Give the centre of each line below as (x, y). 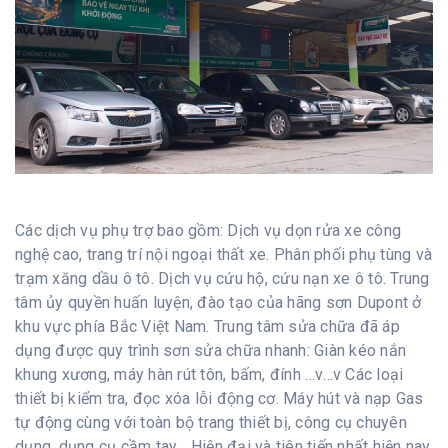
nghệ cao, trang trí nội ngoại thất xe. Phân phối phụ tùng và (223, 255)
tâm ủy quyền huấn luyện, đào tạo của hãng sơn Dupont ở (218, 303)
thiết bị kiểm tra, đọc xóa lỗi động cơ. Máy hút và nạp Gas (219, 399)
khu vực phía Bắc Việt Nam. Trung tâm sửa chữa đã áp (207, 327)
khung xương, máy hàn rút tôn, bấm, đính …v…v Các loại (209, 375)
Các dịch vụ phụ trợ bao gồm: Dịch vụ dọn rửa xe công (208, 231)
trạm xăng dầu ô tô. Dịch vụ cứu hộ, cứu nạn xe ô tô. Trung (222, 279)
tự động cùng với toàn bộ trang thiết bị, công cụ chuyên (211, 423)
